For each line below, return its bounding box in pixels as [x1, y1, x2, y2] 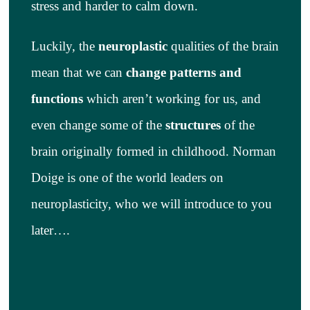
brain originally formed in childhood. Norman [30, 143, 276, 158]
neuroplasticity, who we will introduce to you [30, 196, 272, 211]
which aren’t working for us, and [86, 91, 261, 106]
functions [30, 91, 86, 106]
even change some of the [30, 117, 165, 132]
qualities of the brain [167, 38, 279, 53]
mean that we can [30, 64, 126, 80]
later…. [30, 222, 70, 237]
